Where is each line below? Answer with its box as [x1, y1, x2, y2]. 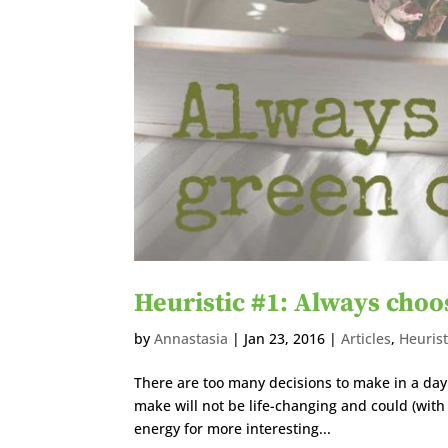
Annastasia [154, 329, 229, 349]
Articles [341, 329, 392, 349]
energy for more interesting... [134, 419, 332, 439]
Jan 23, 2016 [244, 329, 326, 349]
